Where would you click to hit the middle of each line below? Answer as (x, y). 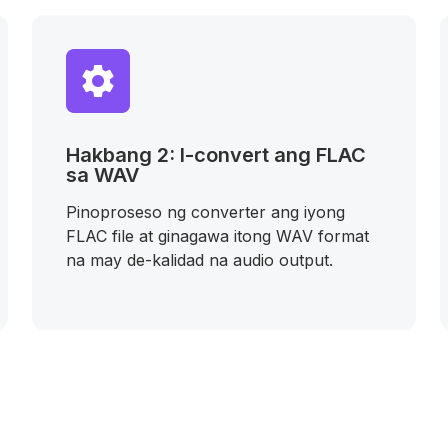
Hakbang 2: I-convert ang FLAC (216, 155)
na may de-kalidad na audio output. (199, 260)
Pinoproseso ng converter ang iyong (205, 212)
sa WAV (103, 175)
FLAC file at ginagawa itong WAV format (217, 236)
